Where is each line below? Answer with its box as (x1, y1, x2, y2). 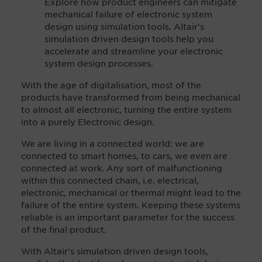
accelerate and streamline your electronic (44, 46, 223, 57)
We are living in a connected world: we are (21, 138, 204, 149)
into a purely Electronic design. (21, 116, 154, 127)
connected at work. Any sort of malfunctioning (21, 163, 222, 174)
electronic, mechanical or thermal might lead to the (21, 187, 241, 198)
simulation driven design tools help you (44, 33, 213, 44)
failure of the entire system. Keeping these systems (21, 199, 240, 211)
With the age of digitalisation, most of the (21, 80, 201, 91)
